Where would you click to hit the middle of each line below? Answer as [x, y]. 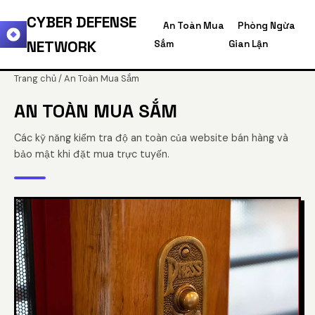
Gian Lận [249, 44]
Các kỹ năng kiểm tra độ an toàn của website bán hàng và [151, 138]
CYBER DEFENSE [82, 22]
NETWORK [62, 47]
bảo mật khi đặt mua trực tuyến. [92, 154]
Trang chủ [35, 78]
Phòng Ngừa [267, 26]
